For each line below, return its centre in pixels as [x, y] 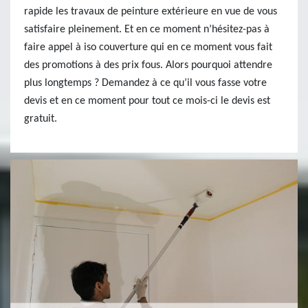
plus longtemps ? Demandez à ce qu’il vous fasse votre [145, 83]
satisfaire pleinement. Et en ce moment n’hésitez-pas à [147, 30]
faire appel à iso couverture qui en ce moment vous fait [148, 47]
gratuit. [41, 119]
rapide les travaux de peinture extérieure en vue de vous [151, 12]
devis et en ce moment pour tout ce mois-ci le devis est [147, 101]
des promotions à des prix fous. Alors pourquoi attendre [148, 65]
